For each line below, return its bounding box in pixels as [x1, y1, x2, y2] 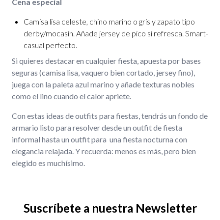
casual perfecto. [24, 40, 77, 50]
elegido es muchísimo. [12, 158, 85, 167]
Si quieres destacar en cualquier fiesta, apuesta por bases [12, 56, 201, 65]
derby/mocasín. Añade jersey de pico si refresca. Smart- [24, 28, 208, 38]
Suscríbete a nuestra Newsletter [23, 201, 197, 215]
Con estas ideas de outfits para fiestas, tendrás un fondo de [12, 111, 208, 120]
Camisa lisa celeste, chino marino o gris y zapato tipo [24, 17, 195, 26]
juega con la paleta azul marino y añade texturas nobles [12, 80, 194, 89]
